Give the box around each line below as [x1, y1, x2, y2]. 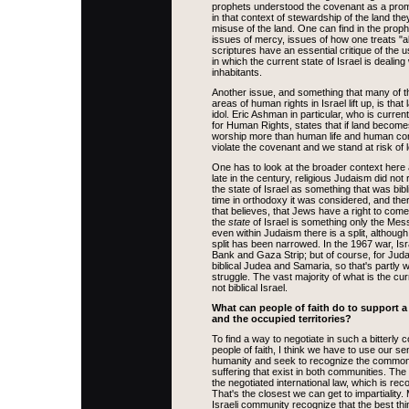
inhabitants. [212, 67, 262, 78]
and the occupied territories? [212, 313, 351, 324]
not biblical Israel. [212, 282, 288, 293]
